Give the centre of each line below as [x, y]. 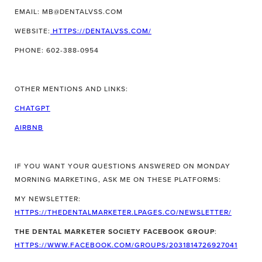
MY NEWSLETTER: [48, 199]
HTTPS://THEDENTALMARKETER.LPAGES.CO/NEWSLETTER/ [123, 212]
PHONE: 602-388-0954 [57, 50]
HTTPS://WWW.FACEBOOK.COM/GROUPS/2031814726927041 [126, 245]
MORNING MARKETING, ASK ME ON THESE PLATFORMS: [118, 180]
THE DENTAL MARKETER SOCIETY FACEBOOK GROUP [115, 232]
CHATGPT [32, 108]
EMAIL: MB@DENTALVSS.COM [69, 12]
